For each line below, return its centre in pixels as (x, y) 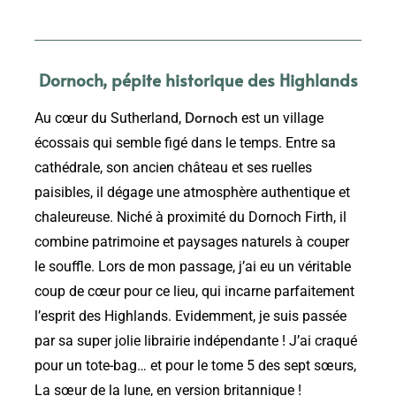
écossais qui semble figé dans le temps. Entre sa (185, 144)
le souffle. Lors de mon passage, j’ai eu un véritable (193, 267)
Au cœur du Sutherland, (110, 119)
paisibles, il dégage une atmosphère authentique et (192, 193)
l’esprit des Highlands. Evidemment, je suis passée (190, 317)
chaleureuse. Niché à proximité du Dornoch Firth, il (190, 218)
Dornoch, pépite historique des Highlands (198, 80)
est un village (281, 119)
